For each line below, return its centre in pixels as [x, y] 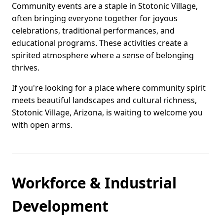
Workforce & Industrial [94, 183]
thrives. [26, 68]
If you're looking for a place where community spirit [109, 88]
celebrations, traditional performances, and [93, 31]
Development [60, 206]
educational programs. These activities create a [100, 43]
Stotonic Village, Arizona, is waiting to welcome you [107, 113]
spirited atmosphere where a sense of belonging [103, 55]
